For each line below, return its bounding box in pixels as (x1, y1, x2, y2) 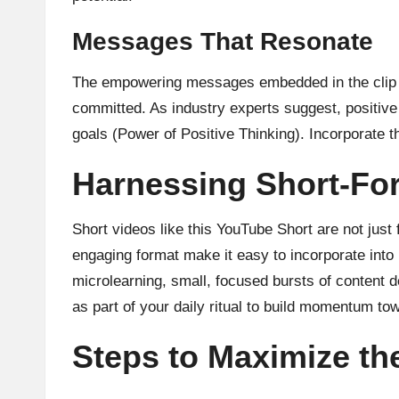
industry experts (172, 99, 280, 117)
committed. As (72, 99, 172, 117)
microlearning (72, 272, 162, 289)
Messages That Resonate (72, 27, 373, 55)
